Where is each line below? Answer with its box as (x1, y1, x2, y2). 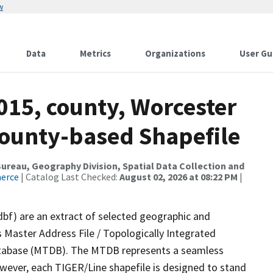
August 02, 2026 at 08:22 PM (119, 171, 238, 183)
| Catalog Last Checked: (19, 171, 119, 183)
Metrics (80, 48, 111, 59)
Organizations (145, 48, 205, 59)
